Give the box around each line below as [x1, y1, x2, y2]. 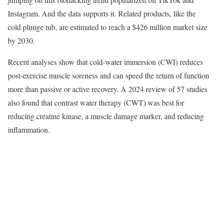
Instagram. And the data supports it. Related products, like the [8, 8, 196, 18]
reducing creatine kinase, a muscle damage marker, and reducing [8, 110, 204, 121]
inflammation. [8, 124, 52, 135]
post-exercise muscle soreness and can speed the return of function [8, 70, 209, 80]
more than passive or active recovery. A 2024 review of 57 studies [8, 83, 207, 94]
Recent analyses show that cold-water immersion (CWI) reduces [8, 56, 203, 67]
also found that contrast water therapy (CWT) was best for [8, 97, 184, 108]
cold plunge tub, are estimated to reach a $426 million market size [8, 21, 207, 32]
